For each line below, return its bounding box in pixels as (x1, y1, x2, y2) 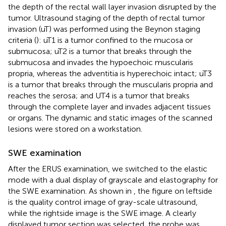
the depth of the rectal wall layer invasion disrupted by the (8, 2, 216, 12)
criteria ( (8, 35, 36, 45)
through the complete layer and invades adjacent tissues (8, 101, 211, 111)
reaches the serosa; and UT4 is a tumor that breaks (8, 90, 190, 100)
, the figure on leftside (134, 186, 212, 196)
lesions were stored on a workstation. (8, 124, 142, 134)
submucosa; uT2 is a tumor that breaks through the (8, 46, 192, 56)
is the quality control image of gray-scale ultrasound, (8, 197, 198, 207)
